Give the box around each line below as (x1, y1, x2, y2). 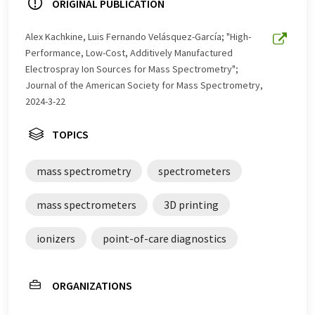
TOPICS (52, 127, 89, 142)
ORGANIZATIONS (52, 278, 132, 293)
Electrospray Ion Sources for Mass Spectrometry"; (25, 63, 238, 76)
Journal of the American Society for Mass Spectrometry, (25, 79, 263, 92)
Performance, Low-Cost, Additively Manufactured (25, 46, 233, 60)
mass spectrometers (37, 198, 136, 212)
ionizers (37, 231, 75, 246)
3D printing (164, 198, 219, 212)
